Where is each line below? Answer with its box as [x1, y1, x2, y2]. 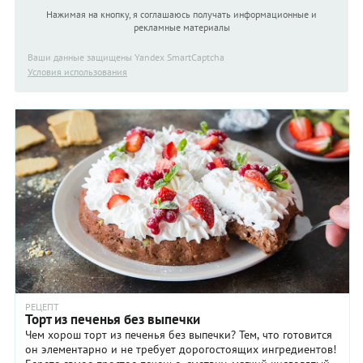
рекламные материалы [133, 21, 230, 34]
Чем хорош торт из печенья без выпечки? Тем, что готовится [25, 327, 332, 343]
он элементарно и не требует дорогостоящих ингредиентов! [25, 342, 336, 357]
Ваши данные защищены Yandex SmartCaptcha [28, 51, 224, 64]
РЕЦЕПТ [25, 301, 59, 314]
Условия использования [28, 66, 127, 79]
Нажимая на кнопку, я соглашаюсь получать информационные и [46, 8, 317, 21]
